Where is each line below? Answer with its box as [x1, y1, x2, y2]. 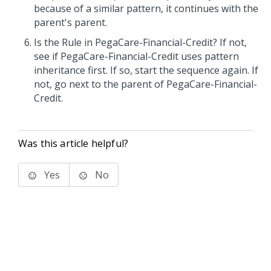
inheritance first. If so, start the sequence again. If [34, 64, 258, 77]
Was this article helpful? [18, 137, 128, 150]
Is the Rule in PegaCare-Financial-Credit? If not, [34, 36, 247, 49]
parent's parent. [34, 16, 107, 29]
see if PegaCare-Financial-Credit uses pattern [34, 50, 239, 63]
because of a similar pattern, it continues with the [34, 2, 258, 15]
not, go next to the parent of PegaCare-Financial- [34, 77, 257, 91]
